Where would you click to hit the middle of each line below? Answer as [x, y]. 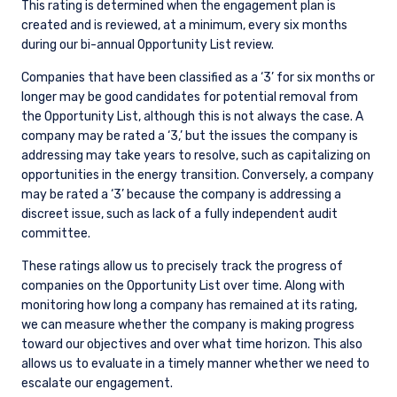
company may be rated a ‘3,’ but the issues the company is [190, 136]
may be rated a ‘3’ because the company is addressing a [181, 195]
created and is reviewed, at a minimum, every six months [184, 26]
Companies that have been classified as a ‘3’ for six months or [198, 78]
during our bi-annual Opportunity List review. [148, 45]
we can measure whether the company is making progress [188, 325]
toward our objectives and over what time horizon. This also [192, 345]
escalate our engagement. [97, 384]
